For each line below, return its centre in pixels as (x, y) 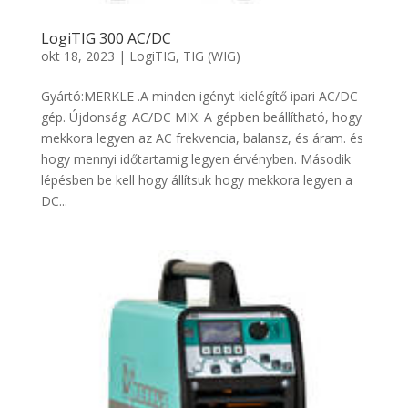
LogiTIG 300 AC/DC (106, 39)
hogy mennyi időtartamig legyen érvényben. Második (195, 159)
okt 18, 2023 (77, 56)
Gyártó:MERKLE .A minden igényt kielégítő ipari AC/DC (199, 97)
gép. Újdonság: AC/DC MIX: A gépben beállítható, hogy (201, 117)
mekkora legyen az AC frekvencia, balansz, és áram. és (202, 138)
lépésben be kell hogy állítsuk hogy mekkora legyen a (196, 180)
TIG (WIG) (211, 56)
